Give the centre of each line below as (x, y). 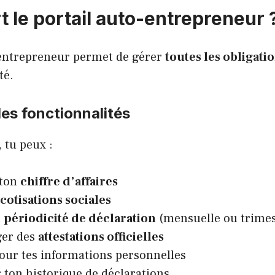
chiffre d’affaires (69, 181)
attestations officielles (101, 237)
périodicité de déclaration (80, 218)
